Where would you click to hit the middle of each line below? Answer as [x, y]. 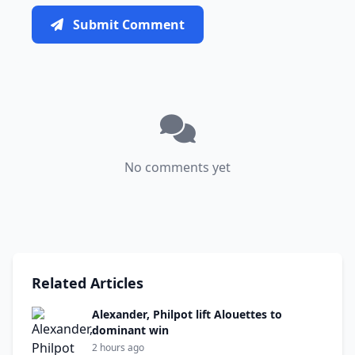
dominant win [130, 330]
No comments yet [177, 167]
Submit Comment [129, 25]
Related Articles [88, 283]
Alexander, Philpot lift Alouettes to [187, 314]
